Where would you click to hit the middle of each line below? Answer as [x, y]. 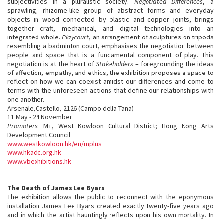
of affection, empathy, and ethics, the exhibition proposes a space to [110, 73]
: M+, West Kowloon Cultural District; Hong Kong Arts [126, 126]
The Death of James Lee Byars [56, 188]
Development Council [39, 135]
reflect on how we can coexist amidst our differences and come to [110, 81]
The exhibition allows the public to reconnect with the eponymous [110, 197]
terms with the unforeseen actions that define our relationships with [110, 90]
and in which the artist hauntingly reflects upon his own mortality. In [110, 215]
